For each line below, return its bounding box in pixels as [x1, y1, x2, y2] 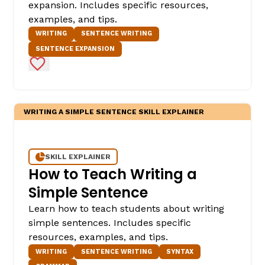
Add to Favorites [38, 57, 112, 69]
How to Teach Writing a [28, 164, 197, 184]
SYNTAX [166, 247, 193, 256]
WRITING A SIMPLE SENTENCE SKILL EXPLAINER [24, 107, 204, 116]
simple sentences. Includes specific [28, 216, 191, 228]
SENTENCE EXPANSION [35, 45, 115, 53]
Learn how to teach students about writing [28, 202, 224, 214]
